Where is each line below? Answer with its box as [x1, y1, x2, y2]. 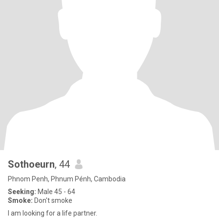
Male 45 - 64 [36, 188, 75, 196]
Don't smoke [33, 197, 72, 204]
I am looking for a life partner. [8, 209, 97, 217]
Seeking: [8, 188, 36, 196]
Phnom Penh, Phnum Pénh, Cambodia [8, 175, 126, 183]
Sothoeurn [8, 158, 55, 170]
